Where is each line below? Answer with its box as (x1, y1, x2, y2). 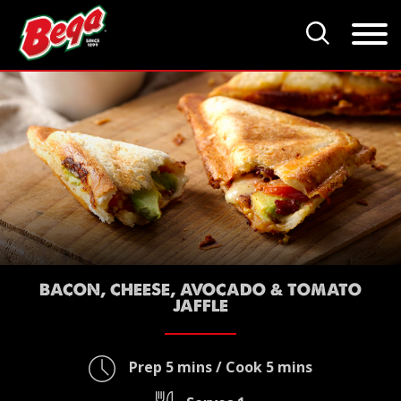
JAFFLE (173, 295, 228, 317)
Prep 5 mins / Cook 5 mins (125, 357, 312, 378)
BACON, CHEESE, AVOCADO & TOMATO (39, 279, 362, 301)
